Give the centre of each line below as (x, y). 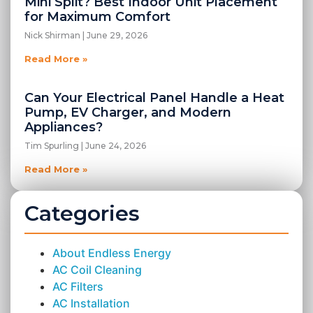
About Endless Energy (112, 253)
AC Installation (91, 304)
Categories (82, 214)
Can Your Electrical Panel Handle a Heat (154, 98)
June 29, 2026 (116, 36)
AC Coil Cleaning (97, 270)
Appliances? (64, 128)
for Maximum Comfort (97, 17)
